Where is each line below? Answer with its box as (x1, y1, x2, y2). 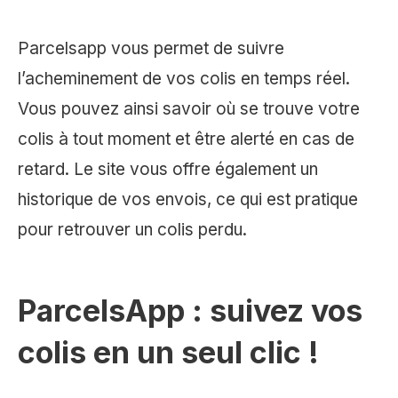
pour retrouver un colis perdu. (18, 219, 247, 241)
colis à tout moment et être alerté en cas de (18, 129, 354, 150)
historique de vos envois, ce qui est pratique (18, 189, 358, 211)
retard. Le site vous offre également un (18, 159, 318, 180)
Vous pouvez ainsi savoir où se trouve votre (18, 99, 360, 120)
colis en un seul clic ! (18, 334, 319, 371)
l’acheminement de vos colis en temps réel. (18, 68, 350, 90)
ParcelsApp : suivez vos (18, 292, 362, 330)
